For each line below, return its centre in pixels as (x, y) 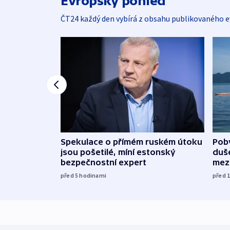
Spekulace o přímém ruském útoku (131, 142)
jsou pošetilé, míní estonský (118, 152)
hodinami (93, 176)
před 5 (70, 176)
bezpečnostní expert (103, 162)
